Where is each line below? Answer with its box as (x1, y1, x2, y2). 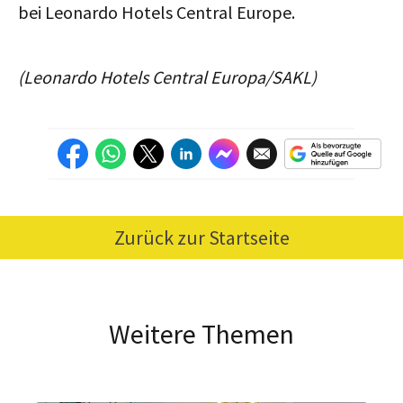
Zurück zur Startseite (113, 224, 290, 250)
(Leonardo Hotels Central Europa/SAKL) (18, 65, 317, 88)
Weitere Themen (109, 316, 294, 351)
